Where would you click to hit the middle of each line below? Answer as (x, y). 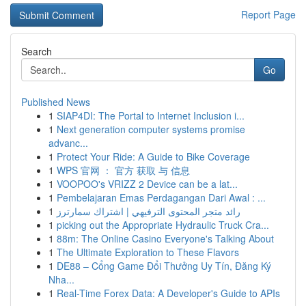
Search (37, 51)
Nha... (61, 279)
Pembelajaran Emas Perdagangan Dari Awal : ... (161, 197)
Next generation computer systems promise (151, 129)
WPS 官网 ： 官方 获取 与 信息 (123, 170)
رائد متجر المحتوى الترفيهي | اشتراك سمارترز (149, 211)
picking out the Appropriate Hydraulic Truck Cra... (163, 225)
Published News (56, 102)
